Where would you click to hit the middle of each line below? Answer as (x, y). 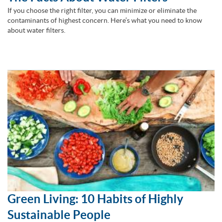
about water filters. (36, 30)
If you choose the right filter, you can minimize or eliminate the (102, 11)
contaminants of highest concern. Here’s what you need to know (105, 21)
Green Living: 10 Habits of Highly (95, 199)
